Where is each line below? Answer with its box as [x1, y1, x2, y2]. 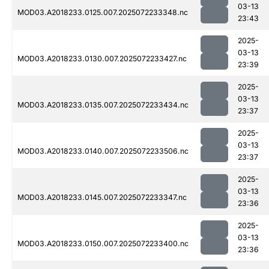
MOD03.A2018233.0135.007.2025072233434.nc [17, 100, 189, 110]
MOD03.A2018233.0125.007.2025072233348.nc [17, 8, 188, 17]
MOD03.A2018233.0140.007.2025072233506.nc [17, 147, 189, 156]
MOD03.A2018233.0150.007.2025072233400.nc [17, 239, 189, 249]
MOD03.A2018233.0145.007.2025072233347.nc [17, 193, 187, 202]
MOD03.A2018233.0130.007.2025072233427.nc [17, 54, 187, 64]
